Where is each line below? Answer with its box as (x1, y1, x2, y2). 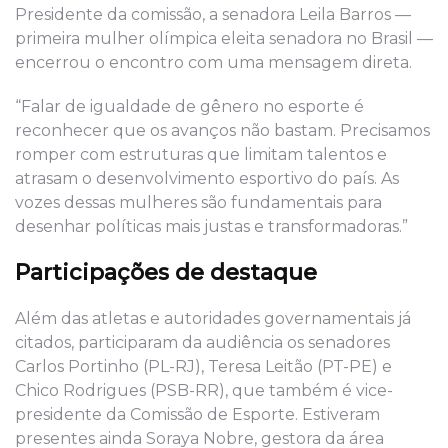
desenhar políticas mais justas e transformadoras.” (15, 216, 408, 236)
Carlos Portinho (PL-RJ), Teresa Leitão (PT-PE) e (15, 356, 392, 376)
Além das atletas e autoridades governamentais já (15, 308, 411, 328)
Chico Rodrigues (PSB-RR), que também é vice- (15, 380, 393, 400)
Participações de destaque (15, 258, 317, 286)
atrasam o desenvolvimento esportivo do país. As (15, 168, 399, 188)
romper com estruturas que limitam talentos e (15, 144, 387, 164)
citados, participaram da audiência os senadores (15, 332, 390, 352)
